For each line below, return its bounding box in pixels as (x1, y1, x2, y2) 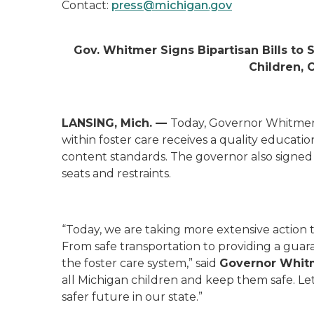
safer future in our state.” (62, 290, 203, 303)
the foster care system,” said (62, 257, 219, 270)
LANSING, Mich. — (62, 116, 170, 130)
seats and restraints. (62, 167, 171, 180)
